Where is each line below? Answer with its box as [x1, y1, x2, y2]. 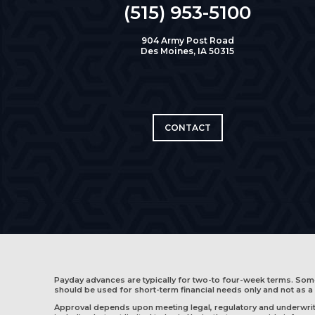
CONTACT [164, 122, 211, 133]
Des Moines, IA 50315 [141, 46, 235, 56]
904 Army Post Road [141, 35, 234, 46]
